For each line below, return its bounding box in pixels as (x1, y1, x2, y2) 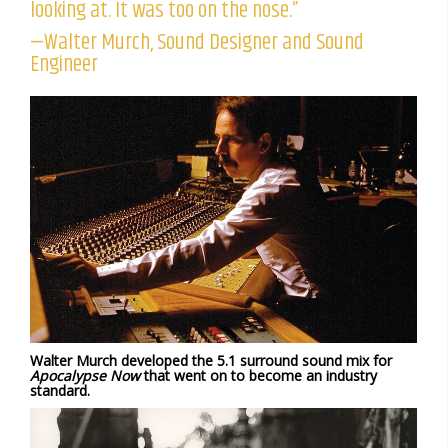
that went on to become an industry (140, 365, 377, 385)
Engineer (30, 47, 98, 83)
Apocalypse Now (30, 365, 140, 385)
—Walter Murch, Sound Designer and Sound (30, 25, 364, 61)
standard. (30, 380, 90, 400)
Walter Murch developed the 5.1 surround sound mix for (30, 350, 392, 370)
